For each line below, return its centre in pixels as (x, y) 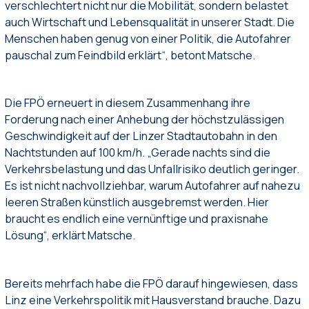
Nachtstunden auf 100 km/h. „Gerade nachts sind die (138, 153)
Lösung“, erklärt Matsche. (70, 236)
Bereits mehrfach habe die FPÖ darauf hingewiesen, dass (152, 284)
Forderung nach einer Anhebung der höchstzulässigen (145, 120)
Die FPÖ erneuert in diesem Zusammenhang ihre (128, 103)
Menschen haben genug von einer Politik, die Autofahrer (148, 38)
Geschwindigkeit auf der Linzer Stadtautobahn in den (141, 136)
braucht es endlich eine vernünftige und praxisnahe (137, 219)
